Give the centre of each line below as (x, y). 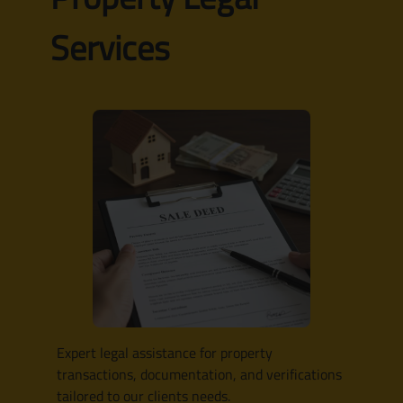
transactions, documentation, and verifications (200, 375)
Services (110, 48)
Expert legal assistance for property (165, 353)
